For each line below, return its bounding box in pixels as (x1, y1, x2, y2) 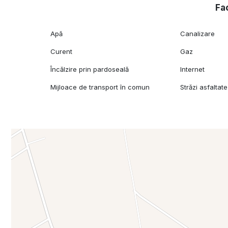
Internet (180, 65, 205, 73)
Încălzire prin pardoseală (50, 65, 129, 73)
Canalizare (180, 29, 215, 38)
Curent (50, 47, 73, 55)
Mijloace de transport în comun (50, 82, 150, 91)
